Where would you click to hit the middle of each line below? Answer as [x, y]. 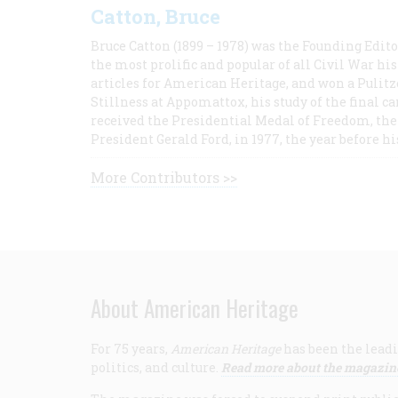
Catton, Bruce [155, 16]
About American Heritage [195, 308]
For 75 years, [131, 349]
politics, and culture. [156, 367]
